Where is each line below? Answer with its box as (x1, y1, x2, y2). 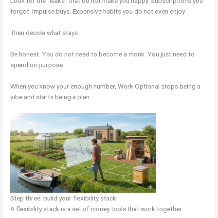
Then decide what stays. (10, 29, 80, 37)
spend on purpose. (10, 61, 65, 69)
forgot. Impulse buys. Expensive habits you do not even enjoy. (10, 7, 186, 16)
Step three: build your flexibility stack (10, 194, 117, 202)
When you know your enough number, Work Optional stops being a (10, 82, 201, 90)
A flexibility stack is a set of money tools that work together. (10, 204, 183, 213)
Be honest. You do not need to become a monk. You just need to (10, 50, 195, 58)
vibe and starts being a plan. (10, 92, 91, 101)
